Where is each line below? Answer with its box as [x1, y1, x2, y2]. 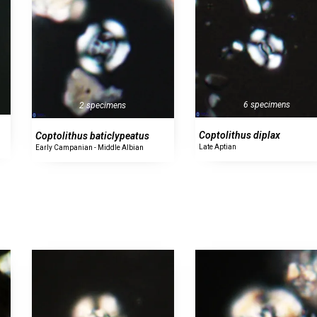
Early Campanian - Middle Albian [35, 144, 144, 152]
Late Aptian [199, 143, 237, 151]
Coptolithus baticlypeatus [35, 130, 149, 142]
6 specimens [243, 100, 290, 110]
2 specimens [79, 100, 127, 111]
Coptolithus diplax [199, 129, 281, 142]
